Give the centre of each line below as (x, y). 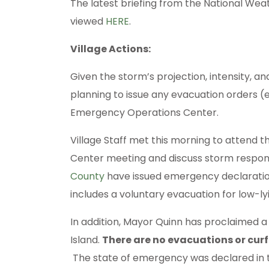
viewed (88, 22)
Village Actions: (110, 49)
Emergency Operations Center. (144, 113)
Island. (86, 240)
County (87, 177)
